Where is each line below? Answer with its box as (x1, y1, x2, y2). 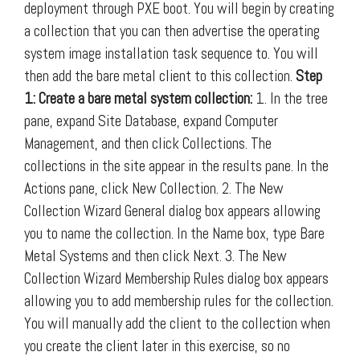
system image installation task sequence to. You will (24, 43, 318, 63)
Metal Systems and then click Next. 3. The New (24, 245, 287, 266)
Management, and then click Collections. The (24, 133, 272, 153)
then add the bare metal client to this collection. (24, 65, 296, 86)
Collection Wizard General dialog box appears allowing (24, 200, 321, 221)
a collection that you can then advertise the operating (24, 20, 320, 41)
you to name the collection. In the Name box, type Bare (24, 223, 325, 243)
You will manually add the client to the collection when (24, 313, 330, 333)
